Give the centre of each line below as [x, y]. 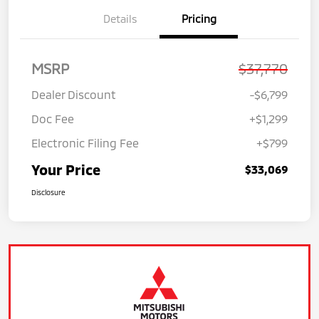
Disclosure [48, 192]
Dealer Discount [74, 94]
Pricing [199, 18]
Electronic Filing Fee [85, 142]
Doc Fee [53, 118]
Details [120, 18]
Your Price [66, 169]
